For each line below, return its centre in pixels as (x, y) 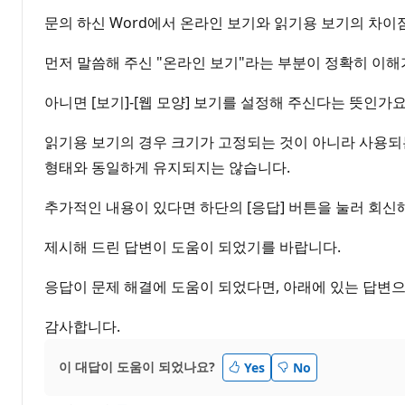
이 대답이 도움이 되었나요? (137, 367)
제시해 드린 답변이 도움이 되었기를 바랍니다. (193, 246)
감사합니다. (82, 326)
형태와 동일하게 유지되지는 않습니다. (167, 167)
